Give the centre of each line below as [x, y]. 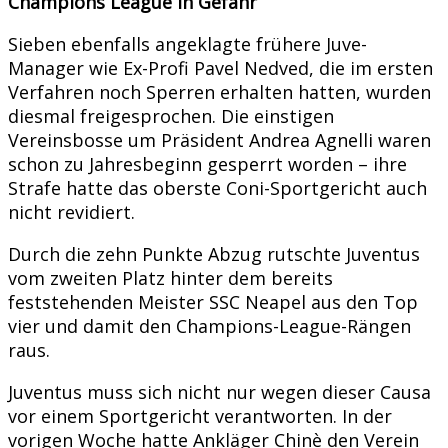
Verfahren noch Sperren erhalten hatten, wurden [219, 91]
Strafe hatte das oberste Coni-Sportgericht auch [217, 187]
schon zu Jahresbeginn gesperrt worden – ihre [207, 163]
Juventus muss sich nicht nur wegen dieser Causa [219, 391]
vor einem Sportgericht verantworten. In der [200, 415]
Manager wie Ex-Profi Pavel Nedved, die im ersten [220, 67]
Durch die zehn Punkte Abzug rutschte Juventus [214, 253]
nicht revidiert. [71, 211]
